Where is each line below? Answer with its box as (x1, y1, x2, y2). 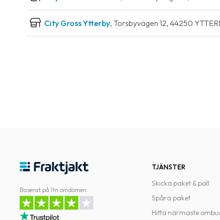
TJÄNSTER (152, 163, 186, 171)
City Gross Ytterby (44, 18, 110, 28)
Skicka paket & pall (152, 179, 210, 188)
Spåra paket (152, 193, 191, 202)
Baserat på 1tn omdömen (20, 186, 86, 193)
